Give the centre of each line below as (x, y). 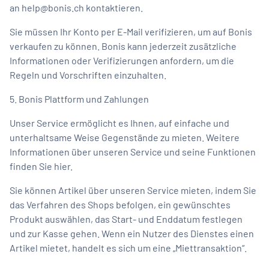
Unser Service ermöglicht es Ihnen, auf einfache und (119, 122)
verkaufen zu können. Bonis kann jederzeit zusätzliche (123, 46)
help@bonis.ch (53, 7)
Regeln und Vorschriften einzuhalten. (88, 74)
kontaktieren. (113, 7)
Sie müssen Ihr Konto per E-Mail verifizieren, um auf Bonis (131, 31)
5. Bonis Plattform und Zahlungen (79, 98)
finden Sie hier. (41, 166)
